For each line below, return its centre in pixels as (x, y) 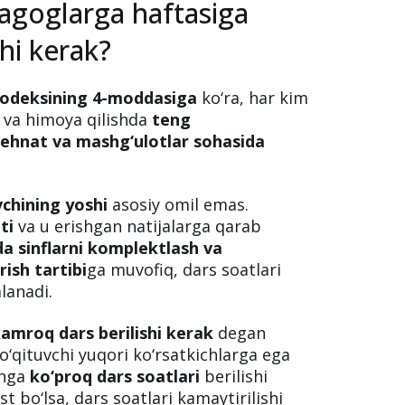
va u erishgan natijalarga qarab (138, 226)
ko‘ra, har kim (253, 98)
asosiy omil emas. (179, 205)
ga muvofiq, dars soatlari (184, 270)
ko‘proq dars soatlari (115, 377)
